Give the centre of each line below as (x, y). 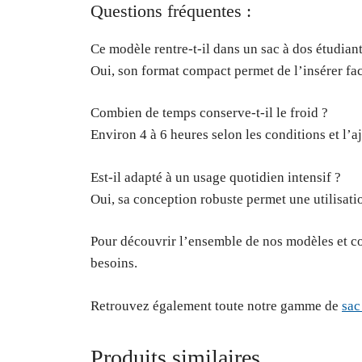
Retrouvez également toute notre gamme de (216, 305)
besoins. (114, 263)
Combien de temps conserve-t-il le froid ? (209, 113)
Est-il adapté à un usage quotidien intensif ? (216, 177)
